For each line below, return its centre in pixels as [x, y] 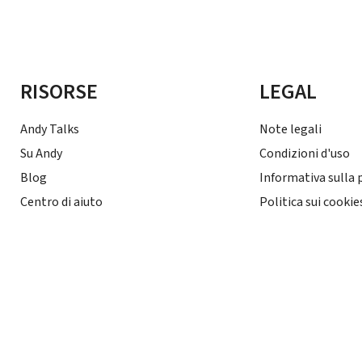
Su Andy [42, 153]
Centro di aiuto [62, 202]
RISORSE [59, 91]
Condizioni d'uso [305, 153]
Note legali [290, 129]
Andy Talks [50, 129]
